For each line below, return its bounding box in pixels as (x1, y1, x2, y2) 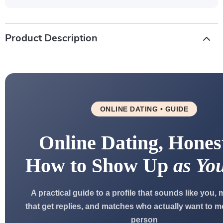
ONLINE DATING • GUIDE (100, 105, 189, 113)
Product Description (5, 33, 98, 43)
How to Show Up (25, 154, 173, 177)
